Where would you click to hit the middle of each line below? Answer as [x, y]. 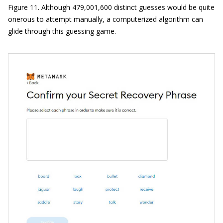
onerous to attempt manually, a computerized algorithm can [106, 19]
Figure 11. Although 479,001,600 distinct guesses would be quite [111, 7]
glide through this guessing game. [62, 31]
